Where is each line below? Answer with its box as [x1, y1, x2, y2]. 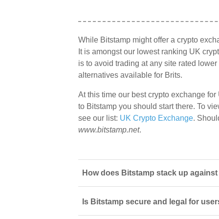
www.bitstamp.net [78, 126, 139, 134]
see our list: [78, 114, 120, 123]
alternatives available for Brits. [78, 71, 182, 80]
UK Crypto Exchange [120, 114, 193, 123]
